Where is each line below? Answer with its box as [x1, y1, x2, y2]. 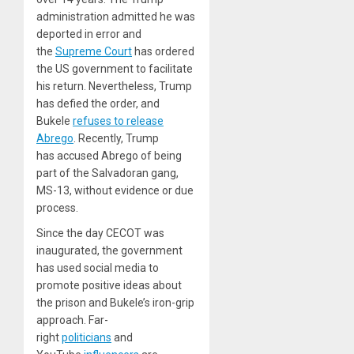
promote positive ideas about [36, 279, 182, 292]
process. [36, 201, 78, 215]
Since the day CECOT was [36, 227, 164, 240]
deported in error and [36, 28, 141, 41]
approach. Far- [36, 314, 108, 327]
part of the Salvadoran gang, [36, 167, 179, 180]
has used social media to [36, 262, 159, 275]
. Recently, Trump [73, 132, 159, 145]
